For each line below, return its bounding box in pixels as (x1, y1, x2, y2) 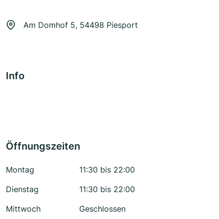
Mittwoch (6, 204, 41, 214)
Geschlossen (79, 204, 126, 214)
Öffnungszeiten (6, 140, 80, 153)
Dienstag (6, 184, 39, 195)
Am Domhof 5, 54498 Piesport (23, 20, 138, 30)
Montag (6, 165, 34, 175)
